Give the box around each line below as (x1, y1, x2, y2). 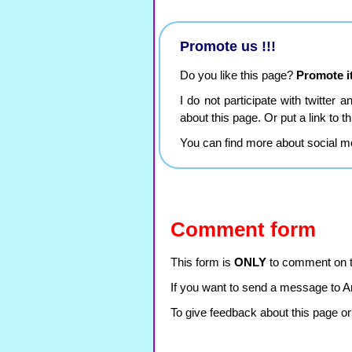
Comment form (170, 218, 316, 241)
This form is (170, 256, 234, 269)
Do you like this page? (180, 69, 296, 82)
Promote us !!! (180, 38, 276, 54)
